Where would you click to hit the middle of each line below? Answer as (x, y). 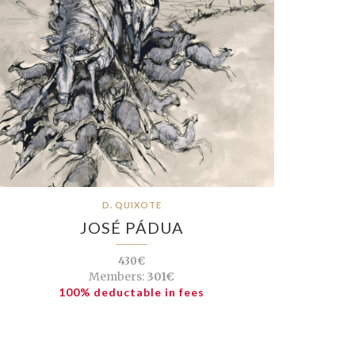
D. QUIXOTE (132, 204)
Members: (116, 276)
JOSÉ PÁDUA (132, 227)
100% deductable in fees (132, 292)
